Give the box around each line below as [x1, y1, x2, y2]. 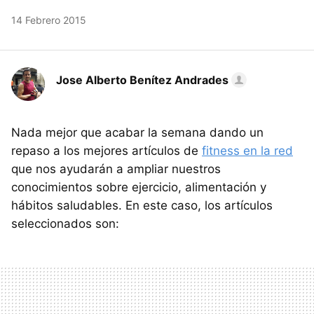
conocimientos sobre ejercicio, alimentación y [11, 179, 266, 194]
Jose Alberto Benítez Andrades [56, 72, 228, 87]
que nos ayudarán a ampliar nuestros [11, 161, 221, 176]
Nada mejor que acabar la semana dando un [11, 125, 264, 139]
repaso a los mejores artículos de [11, 143, 202, 158]
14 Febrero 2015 [11, 13, 86, 26]
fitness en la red [202, 143, 293, 158]
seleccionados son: [11, 216, 119, 231]
